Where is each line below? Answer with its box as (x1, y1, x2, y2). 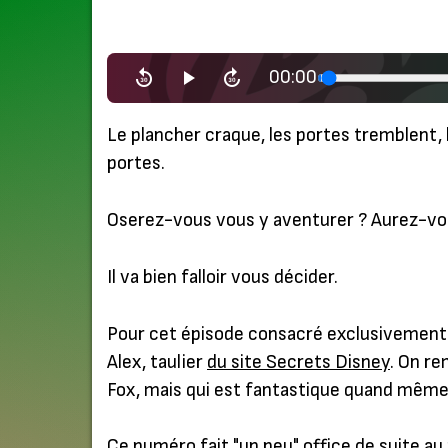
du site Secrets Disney (207, 350, 390, 374)
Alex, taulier (107, 350, 207, 374)
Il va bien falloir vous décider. (107, 265, 338, 289)
